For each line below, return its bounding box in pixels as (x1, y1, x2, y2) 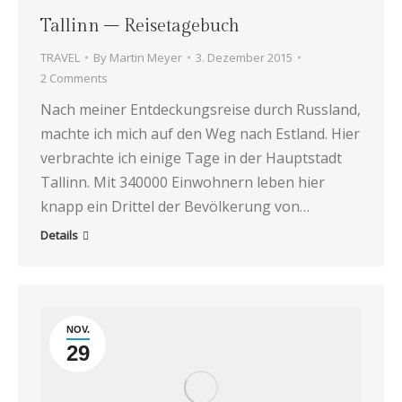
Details (40, 226, 78, 243)
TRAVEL (40, 48, 80, 66)
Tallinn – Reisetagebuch (40, 14, 240, 37)
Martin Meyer (109, 48, 182, 66)
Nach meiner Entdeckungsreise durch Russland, (40, 99, 361, 119)
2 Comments (40, 69, 108, 86)
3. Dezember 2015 (196, 48, 293, 66)
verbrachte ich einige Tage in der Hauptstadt (40, 147, 342, 168)
